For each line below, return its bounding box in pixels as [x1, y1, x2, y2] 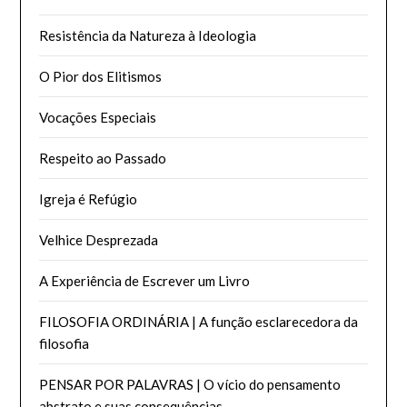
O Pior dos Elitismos [39, 67, 163, 84]
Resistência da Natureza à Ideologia [39, 26, 257, 44]
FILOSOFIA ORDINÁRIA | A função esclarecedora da [39, 313, 359, 330]
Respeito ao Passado [39, 149, 167, 166]
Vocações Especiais [39, 108, 157, 125]
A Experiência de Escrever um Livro [39, 272, 251, 289]
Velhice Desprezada [39, 231, 159, 248]
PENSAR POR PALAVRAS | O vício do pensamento [39, 375, 342, 392]
